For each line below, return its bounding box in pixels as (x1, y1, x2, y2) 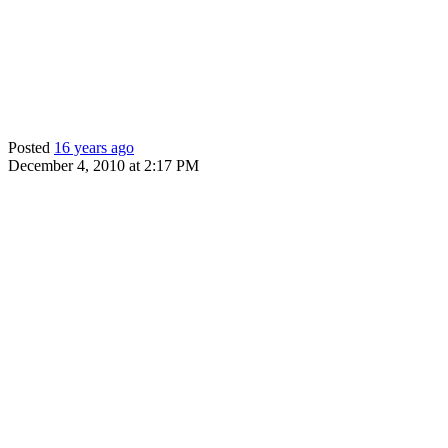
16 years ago (54, 139, 134, 157)
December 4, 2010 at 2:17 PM (8, 157, 199, 175)
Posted (8, 139, 54, 157)
